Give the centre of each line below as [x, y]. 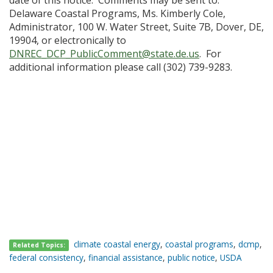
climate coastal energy [117, 244]
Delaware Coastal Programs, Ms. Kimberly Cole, [117, 13]
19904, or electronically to [68, 40]
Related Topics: [39, 245]
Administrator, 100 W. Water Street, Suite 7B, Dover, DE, [136, 27]
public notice [191, 257]
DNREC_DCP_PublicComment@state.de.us [104, 54]
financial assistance [126, 257]
